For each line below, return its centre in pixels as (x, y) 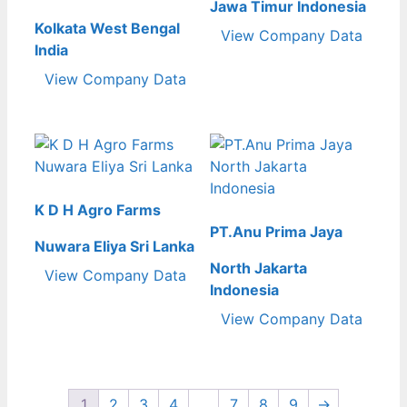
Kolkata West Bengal (107, 28)
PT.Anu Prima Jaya (277, 231)
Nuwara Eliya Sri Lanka (114, 246)
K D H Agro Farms (98, 209)
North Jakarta (259, 268)
